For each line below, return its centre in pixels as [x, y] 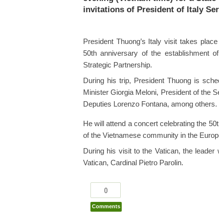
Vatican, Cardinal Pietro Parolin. [133, 163]
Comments [106, 207]
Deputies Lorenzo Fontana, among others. [150, 104]
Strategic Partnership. [118, 65]
